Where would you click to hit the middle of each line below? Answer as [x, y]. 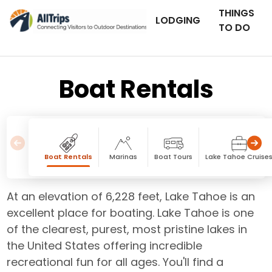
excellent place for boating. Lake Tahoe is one [131, 213]
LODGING [178, 20]
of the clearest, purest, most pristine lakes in [127, 229]
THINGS [237, 13]
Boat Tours [174, 157]
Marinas [124, 157]
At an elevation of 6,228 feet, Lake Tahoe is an [131, 196]
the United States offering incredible [105, 246]
